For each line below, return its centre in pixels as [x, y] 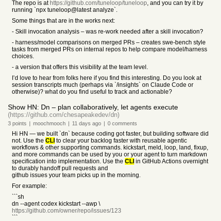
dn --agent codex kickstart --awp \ [56, 204]
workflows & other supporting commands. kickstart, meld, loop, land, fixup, [110, 147]
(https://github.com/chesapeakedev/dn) [64, 115]
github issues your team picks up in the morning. [76, 175]
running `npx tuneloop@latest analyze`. [65, 10]
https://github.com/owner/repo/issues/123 [67, 211]
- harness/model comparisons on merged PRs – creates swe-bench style [109, 42]
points [19, 123]
